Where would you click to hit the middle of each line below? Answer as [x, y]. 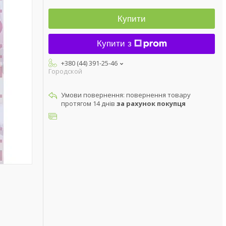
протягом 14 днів [89, 103]
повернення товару [158, 95]
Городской [65, 71]
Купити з [114, 44]
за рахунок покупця [151, 103]
